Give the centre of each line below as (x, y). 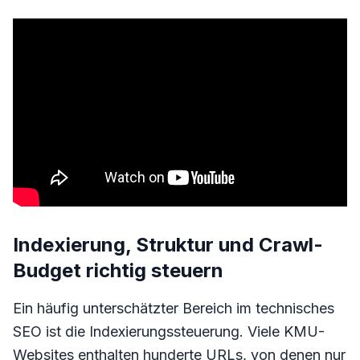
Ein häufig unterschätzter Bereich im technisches (174, 308)
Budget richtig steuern (118, 270)
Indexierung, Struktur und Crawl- (168, 245)
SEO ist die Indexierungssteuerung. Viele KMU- (169, 331)
